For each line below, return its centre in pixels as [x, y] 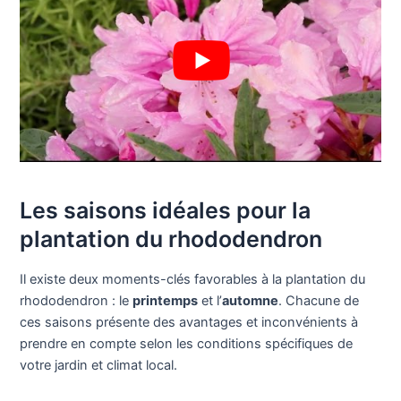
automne [251, 301]
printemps [166, 301]
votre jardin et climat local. [99, 366]
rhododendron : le [77, 301]
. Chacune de [319, 301]
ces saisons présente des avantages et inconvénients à [189, 323]
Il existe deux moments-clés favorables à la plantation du [193, 280]
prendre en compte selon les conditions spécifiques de [187, 344]
